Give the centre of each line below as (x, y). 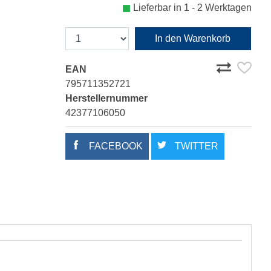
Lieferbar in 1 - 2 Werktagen (192, 8)
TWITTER (195, 146)
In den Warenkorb (193, 39)
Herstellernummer (106, 99)
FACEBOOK (115, 146)
